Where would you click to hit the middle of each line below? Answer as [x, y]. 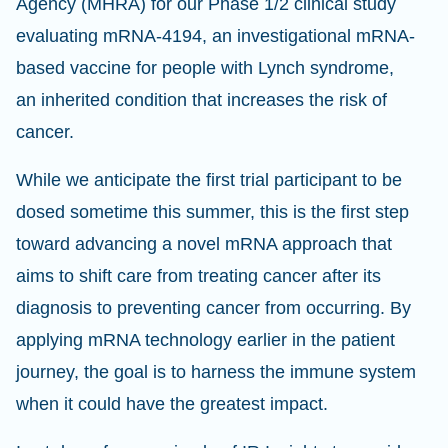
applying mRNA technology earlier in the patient [205, 340]
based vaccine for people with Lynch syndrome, [205, 68]
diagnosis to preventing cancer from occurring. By [213, 308]
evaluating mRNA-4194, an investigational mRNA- [215, 36]
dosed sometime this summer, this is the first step [212, 212]
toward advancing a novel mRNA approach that [204, 244]
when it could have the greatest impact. [172, 404]
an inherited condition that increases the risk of [201, 100]
